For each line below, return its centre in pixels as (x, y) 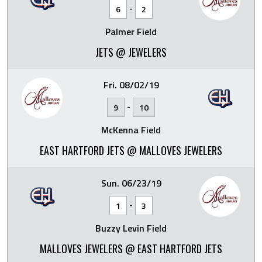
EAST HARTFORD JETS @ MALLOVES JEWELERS (131, 150)
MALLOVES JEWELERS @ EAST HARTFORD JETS (131, 248)
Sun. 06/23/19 (131, 183)
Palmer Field (131, 31)
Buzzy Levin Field (131, 228)
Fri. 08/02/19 (131, 85)
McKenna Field (131, 130)
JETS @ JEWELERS (131, 52)
